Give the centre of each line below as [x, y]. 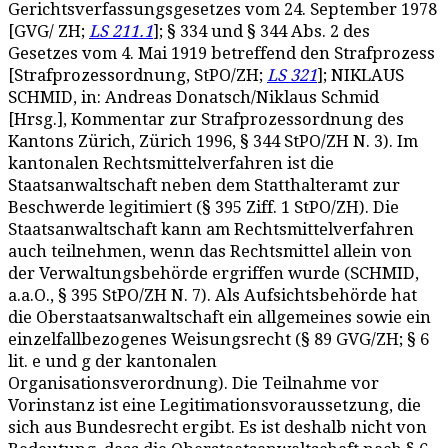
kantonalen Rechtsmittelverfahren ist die [171, 163]
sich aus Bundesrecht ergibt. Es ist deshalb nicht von [217, 427]
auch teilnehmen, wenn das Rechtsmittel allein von [210, 251]
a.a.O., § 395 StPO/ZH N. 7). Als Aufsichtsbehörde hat [212, 295]
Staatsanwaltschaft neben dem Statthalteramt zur [204, 185]
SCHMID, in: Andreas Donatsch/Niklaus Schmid [193, 97]
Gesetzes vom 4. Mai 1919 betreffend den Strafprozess [221, 53]
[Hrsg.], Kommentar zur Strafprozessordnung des [206, 119]
